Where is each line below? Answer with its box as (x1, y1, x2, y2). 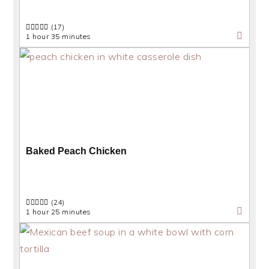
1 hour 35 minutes (26, 32, 91, 41)
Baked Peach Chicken (26, 146, 127, 156)
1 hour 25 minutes (26, 207, 91, 216)
